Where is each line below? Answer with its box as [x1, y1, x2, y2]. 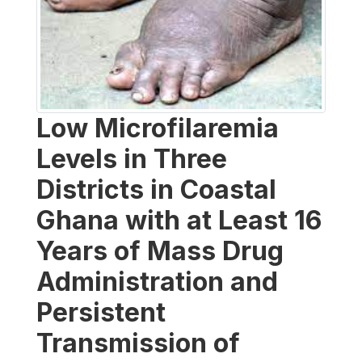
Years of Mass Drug [36, 235, 284, 267]
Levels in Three [36, 143, 227, 175]
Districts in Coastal [36, 174, 276, 206]
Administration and [36, 266, 278, 298]
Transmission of [36, 327, 240, 360]
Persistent [36, 297, 166, 329]
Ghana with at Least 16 [36, 204, 322, 237]
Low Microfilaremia [36, 112, 279, 145]
